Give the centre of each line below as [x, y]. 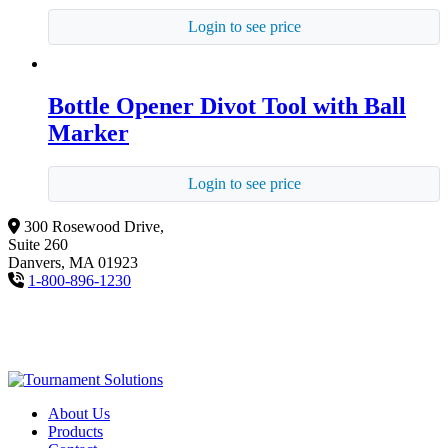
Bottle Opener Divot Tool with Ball [227, 105]
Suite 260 [38, 245]
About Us [79, 414]
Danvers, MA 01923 [73, 263]
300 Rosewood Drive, [94, 227]
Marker [88, 132]
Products [75, 432]
